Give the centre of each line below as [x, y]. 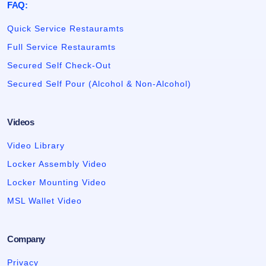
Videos [20, 122]
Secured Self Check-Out [59, 66]
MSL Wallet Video [45, 201]
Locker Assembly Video [57, 164]
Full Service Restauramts [61, 47]
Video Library [36, 146]
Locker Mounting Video [57, 183]
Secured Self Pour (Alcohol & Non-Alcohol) [99, 84]
